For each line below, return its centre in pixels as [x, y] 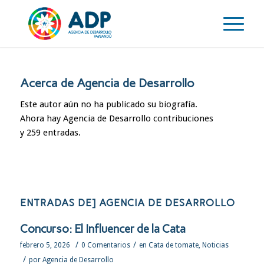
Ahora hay [41, 118]
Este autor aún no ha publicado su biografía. [108, 104]
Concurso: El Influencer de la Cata [103, 229]
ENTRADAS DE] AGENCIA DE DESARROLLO [127, 202]
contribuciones [182, 118]
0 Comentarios [105, 245]
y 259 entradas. [50, 132]
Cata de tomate [173, 245]
